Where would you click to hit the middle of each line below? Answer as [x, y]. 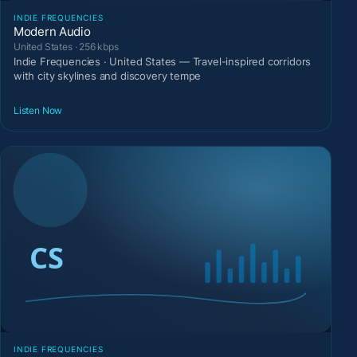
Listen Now [38, 110]
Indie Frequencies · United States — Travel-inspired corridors [163, 62]
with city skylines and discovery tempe [108, 76]
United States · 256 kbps [66, 47]
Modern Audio [52, 32]
